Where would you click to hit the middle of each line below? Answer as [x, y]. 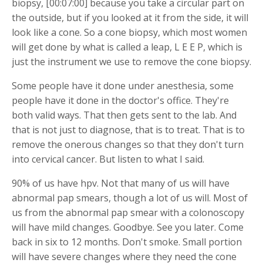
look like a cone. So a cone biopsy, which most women [129, 32]
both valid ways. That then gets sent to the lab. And [124, 115]
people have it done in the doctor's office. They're [120, 100]
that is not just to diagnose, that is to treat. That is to [128, 129]
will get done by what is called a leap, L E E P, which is [127, 47]
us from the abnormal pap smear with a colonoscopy [128, 212]
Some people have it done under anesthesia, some [123, 85]
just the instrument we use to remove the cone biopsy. [131, 61]
